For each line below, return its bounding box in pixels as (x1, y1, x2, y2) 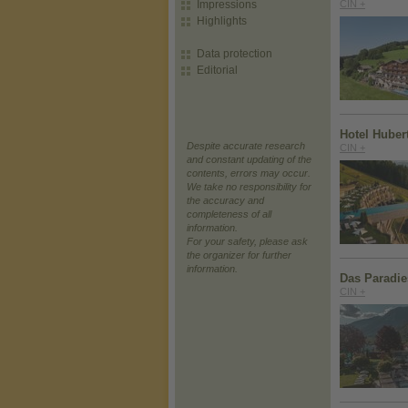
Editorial (197, 64, 238, 76)
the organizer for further (187, 250, 291, 260)
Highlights (197, 15, 247, 27)
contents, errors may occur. (187, 168, 311, 178)
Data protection (197, 47, 272, 60)
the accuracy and (187, 195, 264, 206)
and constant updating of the (187, 154, 311, 165)
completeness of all (187, 209, 271, 219)
